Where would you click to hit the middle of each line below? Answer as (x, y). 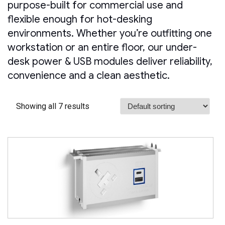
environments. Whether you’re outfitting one (110, 34)
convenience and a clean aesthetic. (89, 76)
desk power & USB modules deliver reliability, (110, 62)
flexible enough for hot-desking (80, 20)
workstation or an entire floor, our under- (102, 48)
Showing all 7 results (53, 106)
